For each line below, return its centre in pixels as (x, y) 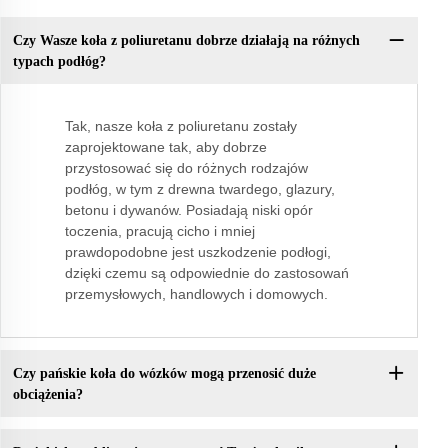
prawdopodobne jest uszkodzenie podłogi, (198, 252)
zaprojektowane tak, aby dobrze (166, 147)
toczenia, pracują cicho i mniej (160, 231)
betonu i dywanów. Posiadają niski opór (189, 210)
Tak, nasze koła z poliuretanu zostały (181, 126)
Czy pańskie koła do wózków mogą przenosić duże (164, 373)
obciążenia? (47, 394)
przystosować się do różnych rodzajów (186, 168)
